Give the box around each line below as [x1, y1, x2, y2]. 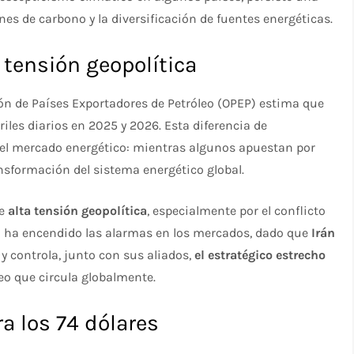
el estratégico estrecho [194, 247, 326, 263]
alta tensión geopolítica [8, 203, 148, 219]
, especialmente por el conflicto [147, 203, 326, 219]
